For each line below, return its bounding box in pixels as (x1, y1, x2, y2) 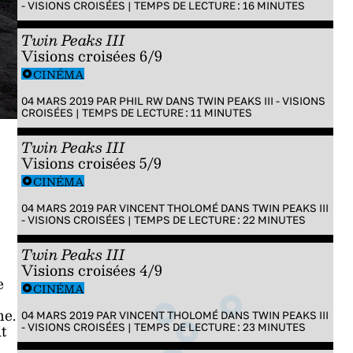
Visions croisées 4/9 (20, 258, 162, 282)
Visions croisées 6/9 (20, 43, 162, 68)
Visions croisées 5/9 (20, 150, 162, 175)
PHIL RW (118, 95, 163, 107)
